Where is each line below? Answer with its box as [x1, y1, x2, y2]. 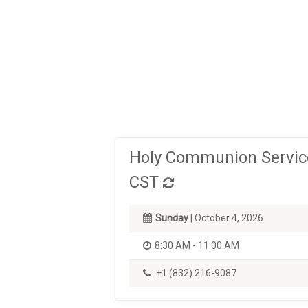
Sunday [155, 212, 188, 223]
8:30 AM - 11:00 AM [155, 240, 239, 251]
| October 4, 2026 [188, 212, 263, 223]
